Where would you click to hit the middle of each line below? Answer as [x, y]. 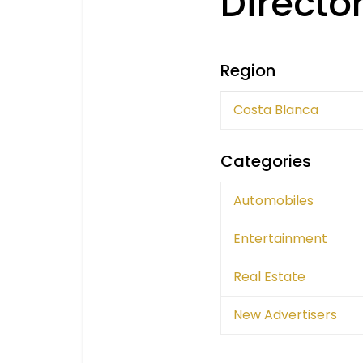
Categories [266, 161]
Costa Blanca [276, 110]
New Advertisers [285, 315]
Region [248, 70]
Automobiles [273, 201]
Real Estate [269, 277]
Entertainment [280, 239]
